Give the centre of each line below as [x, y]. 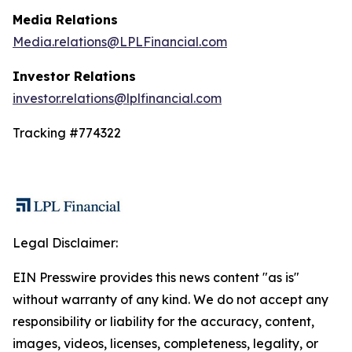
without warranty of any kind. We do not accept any [170, 299]
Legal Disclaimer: [65, 243]
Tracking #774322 [68, 133]
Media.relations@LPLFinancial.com [120, 42]
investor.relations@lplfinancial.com [117, 98]
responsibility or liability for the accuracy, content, [163, 321]
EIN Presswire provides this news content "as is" [156, 277]
